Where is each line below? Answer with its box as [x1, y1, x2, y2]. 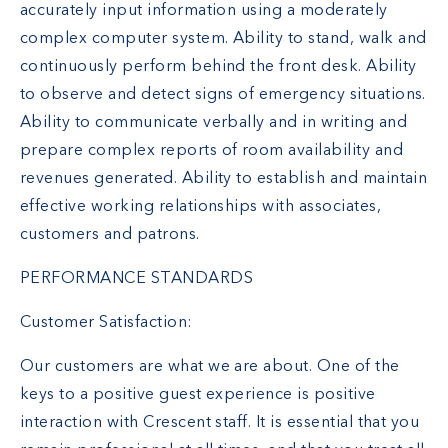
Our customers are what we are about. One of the [20, 359, 400, 376]
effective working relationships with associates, [20, 199, 382, 216]
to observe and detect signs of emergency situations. [20, 87, 426, 104]
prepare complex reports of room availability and [20, 143, 404, 160]
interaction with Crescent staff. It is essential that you [20, 415, 420, 432]
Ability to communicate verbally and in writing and [20, 115, 408, 132]
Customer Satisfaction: [20, 315, 193, 332]
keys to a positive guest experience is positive [20, 387, 376, 404]
